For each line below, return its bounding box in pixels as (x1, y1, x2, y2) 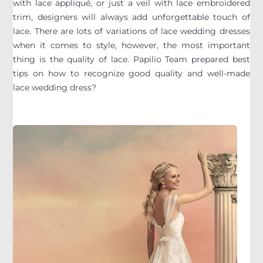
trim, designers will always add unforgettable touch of (13, 11, 250, 22)
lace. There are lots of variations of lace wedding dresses (13, 25, 250, 36)
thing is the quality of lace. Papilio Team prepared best (13, 53, 250, 65)
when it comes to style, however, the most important (13, 39, 250, 50)
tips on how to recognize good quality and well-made (13, 68, 250, 79)
